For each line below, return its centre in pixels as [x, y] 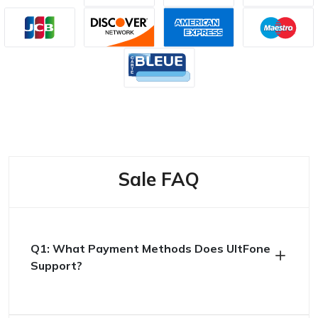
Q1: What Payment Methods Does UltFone [150, 248]
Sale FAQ [159, 179]
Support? [56, 265]
